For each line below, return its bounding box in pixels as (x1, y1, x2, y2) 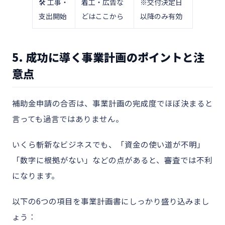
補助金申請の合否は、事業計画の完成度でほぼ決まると (12, 97, 213, 108)
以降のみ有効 (140, 11, 182, 21)
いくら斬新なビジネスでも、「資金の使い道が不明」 (12, 139, 205, 150)
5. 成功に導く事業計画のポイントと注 (12, 49, 205, 65)
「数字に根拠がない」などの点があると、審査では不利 (12, 154, 212, 165)
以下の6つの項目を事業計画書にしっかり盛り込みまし (12, 195, 209, 206)
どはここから (81, 11, 124, 21)
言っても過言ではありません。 (12, 113, 124, 124)
